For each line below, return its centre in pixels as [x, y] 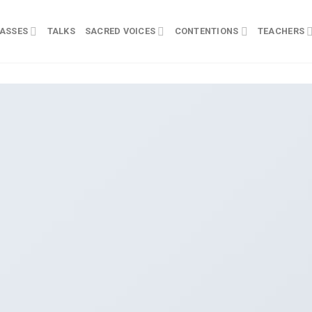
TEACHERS [281, 31]
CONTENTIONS [206, 31]
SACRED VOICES [120, 31]
